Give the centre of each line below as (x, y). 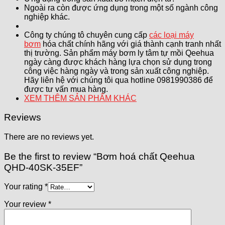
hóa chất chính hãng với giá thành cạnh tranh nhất (131, 44)
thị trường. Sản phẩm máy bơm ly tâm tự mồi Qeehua (119, 53)
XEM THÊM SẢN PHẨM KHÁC (80, 98)
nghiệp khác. (47, 17)
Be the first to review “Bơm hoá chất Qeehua (99, 156)
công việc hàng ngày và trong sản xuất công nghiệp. (117, 71)
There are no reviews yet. (49, 137)
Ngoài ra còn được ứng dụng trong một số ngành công (121, 8)
